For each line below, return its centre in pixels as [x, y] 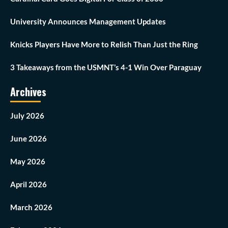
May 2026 [28, 162]
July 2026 [27, 116]
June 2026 [28, 139]
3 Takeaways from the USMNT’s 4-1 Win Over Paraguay [106, 67]
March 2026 [31, 207]
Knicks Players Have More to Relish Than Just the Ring [104, 45]
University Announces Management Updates [88, 22]
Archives [28, 92]
